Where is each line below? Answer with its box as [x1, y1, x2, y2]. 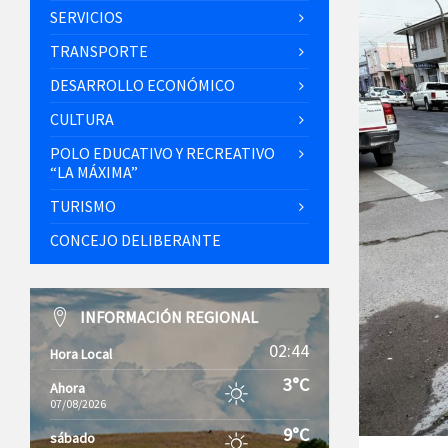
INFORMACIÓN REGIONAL [80, 307, 258, 327]
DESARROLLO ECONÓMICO [50, 75, 235, 95]
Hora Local [50, 345, 112, 363]
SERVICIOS [50, 7, 123, 27]
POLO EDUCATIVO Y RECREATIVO [50, 143, 275, 163]
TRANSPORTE [50, 41, 148, 61]
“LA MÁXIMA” [50, 162, 138, 182]
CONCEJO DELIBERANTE [50, 230, 221, 250]
